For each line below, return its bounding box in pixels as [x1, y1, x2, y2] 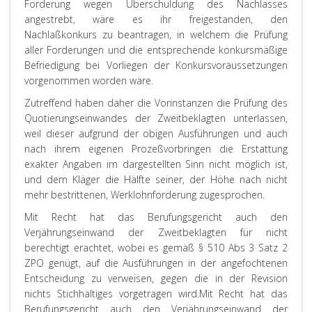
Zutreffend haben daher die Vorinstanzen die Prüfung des [24, 96, 288, 109]
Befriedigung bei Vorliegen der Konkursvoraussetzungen [24, 58, 288, 72]
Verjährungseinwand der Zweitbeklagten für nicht [24, 226, 288, 239]
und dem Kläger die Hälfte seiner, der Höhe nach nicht [24, 173, 288, 186]
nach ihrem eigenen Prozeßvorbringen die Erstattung [24, 142, 288, 155]
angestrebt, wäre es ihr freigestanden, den [24, 13, 288, 26]
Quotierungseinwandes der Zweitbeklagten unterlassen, [24, 111, 288, 125]
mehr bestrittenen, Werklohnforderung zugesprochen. [24, 188, 265, 201]
